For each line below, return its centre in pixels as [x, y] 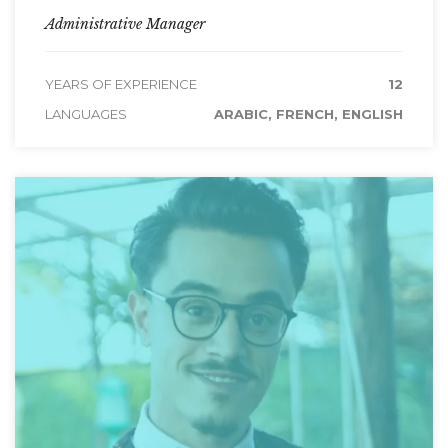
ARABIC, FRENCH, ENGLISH [308, 113]
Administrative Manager [125, 23]
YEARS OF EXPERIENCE [121, 83]
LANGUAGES [86, 113]
